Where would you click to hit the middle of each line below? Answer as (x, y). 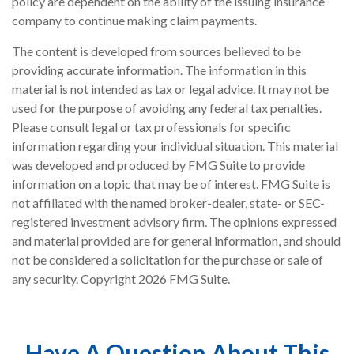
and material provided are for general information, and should (176, 241)
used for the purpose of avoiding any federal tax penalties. (167, 108)
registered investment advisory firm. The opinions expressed (174, 222)
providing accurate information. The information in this (159, 70)
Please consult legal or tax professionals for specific (151, 127)
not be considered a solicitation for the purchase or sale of (168, 260)
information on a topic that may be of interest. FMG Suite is (171, 184)
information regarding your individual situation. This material (175, 146)
